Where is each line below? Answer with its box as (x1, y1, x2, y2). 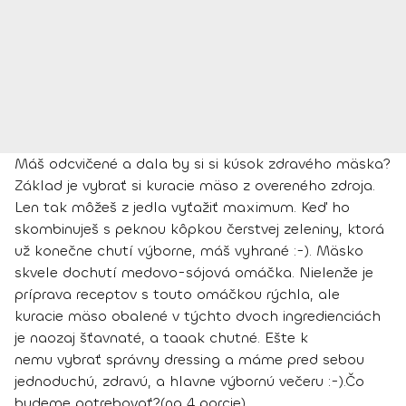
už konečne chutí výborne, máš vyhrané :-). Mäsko (14, 240, 363, 260)
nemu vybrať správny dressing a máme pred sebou (14, 349, 364, 369)
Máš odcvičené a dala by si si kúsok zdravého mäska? (14, 153, 391, 173)
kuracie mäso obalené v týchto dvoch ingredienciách (14, 305, 381, 325)
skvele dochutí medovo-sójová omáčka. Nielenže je (14, 262, 373, 282)
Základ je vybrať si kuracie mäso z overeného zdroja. (14, 175, 375, 195)
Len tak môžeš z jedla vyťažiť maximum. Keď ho (14, 197, 350, 217)
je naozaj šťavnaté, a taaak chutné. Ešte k (14, 327, 308, 347)
